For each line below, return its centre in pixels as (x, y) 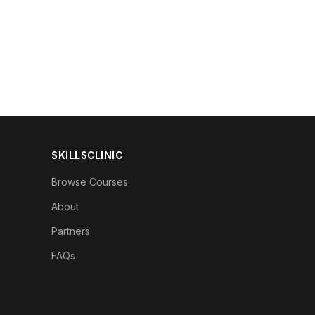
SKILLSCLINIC (87, 155)
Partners (71, 231)
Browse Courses (90, 181)
